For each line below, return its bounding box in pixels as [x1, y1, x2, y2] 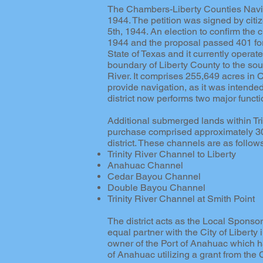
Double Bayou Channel [107, 182, 205, 193]
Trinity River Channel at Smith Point [107, 193, 255, 204]
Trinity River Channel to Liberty [107, 149, 236, 160]
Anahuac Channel [107, 160, 183, 171]
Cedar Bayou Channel [107, 171, 201, 182]
